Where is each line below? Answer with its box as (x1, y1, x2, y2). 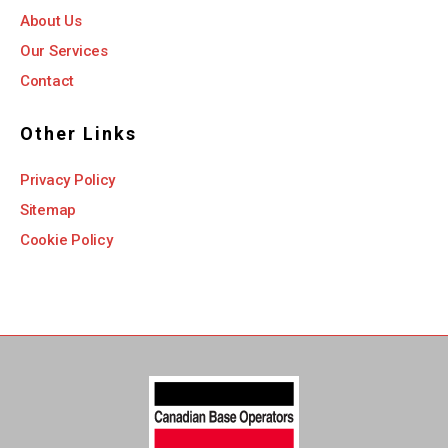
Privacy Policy (20, 170, 116, 189)
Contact (20, 71, 75, 90)
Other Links (20, 122, 137, 144)
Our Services (20, 41, 108, 60)
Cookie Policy (20, 230, 113, 249)
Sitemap (20, 200, 77, 219)
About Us (20, 11, 82, 30)
